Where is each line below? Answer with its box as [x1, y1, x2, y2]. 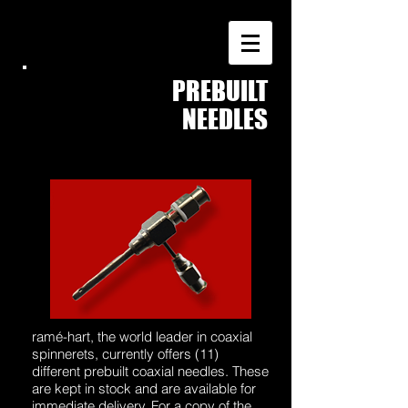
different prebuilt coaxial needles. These [32, 362, 269, 380]
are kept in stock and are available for [32, 380, 256, 397]
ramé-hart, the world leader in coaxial [32, 328, 252, 345]
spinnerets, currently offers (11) [32, 345, 219, 362]
